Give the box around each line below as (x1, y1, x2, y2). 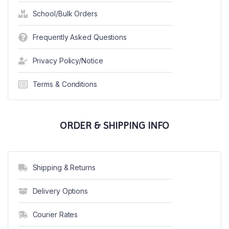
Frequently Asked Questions (32, 33, 127, 41)
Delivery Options (32, 187, 88, 195)
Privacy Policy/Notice (32, 56, 103, 65)
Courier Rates (32, 210, 78, 219)
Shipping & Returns (32, 163, 96, 172)
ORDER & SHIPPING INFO (60, 120, 169, 131)
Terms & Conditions (32, 80, 97, 88)
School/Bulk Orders (32, 9, 98, 18)
